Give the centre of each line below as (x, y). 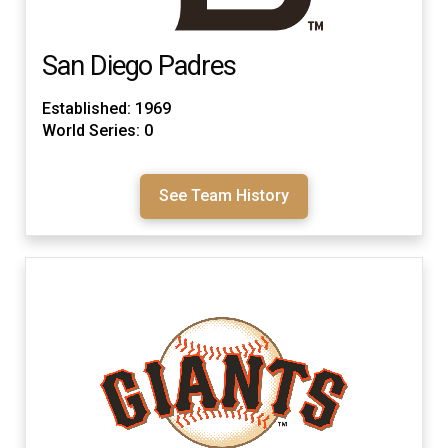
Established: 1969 (106, 109)
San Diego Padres (139, 65)
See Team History (224, 196)
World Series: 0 (97, 131)
